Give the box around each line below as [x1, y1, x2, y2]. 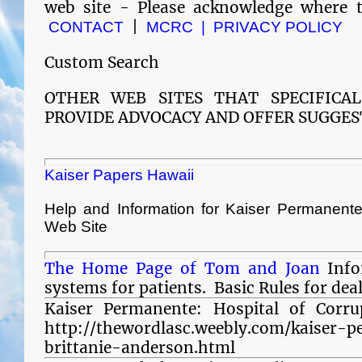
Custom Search [44, 53, 159, 72]
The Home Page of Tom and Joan [44, 259, 320, 278]
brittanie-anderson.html [44, 338, 235, 357]
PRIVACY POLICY [213, 19, 343, 36]
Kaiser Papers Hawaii [44, 166, 194, 183]
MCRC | [142, 19, 213, 36]
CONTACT [48, 19, 128, 36]
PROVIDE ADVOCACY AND [44, 107, 243, 127]
